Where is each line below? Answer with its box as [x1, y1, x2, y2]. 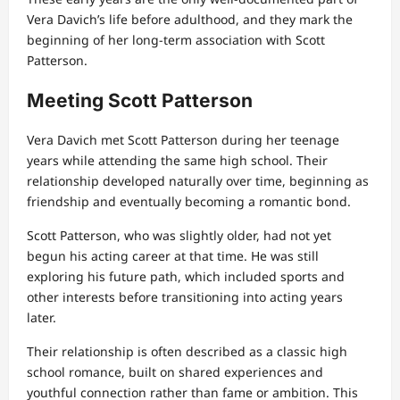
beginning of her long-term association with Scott [27, 31, 325, 49]
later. [27, 308, 56, 326]
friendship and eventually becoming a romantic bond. [27, 192, 351, 210]
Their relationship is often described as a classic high [27, 342, 347, 360]
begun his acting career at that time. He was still [27, 246, 319, 264]
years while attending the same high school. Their [27, 151, 328, 169]
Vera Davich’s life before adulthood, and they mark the [27, 11, 353, 29]
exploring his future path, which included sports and [27, 267, 345, 285]
